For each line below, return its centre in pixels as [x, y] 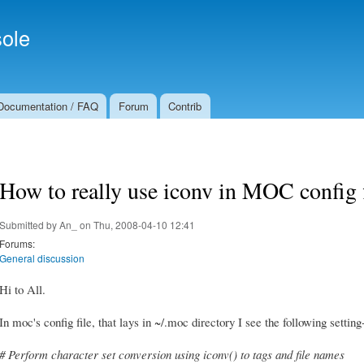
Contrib [185, 106]
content [148, 45]
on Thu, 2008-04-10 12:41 [136, 224]
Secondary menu [231, 22]
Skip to [147, 9]
